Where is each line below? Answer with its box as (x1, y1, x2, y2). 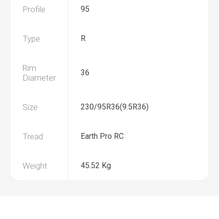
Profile (22, 4, 45, 14)
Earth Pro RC (81, 131, 124, 141)
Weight (22, 161, 47, 171)
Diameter (22, 73, 56, 83)
